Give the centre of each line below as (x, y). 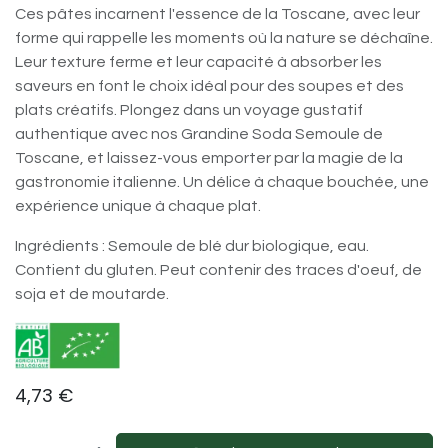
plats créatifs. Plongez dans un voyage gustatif (189, 110)
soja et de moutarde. (92, 294)
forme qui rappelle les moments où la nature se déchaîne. (224, 38)
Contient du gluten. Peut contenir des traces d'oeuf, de (218, 270)
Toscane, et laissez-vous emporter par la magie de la (209, 158)
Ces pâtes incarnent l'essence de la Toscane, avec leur (217, 14)
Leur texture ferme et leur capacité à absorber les (198, 62)
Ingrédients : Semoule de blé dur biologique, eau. (192, 246)
